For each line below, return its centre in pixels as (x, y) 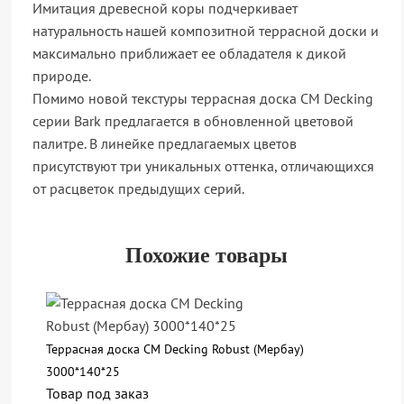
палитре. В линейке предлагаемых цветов (165, 143)
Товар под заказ (97, 393)
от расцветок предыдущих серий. (138, 188)
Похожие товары (207, 255)
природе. (62, 76)
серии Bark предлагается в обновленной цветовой (193, 121)
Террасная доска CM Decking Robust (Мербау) (174, 349)
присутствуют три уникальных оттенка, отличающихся (203, 166)
